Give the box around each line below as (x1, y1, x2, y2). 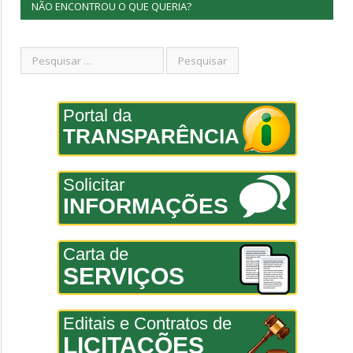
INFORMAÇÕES (62, 194, 229, 219)
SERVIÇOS (62, 263, 184, 290)
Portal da (62, 106, 132, 126)
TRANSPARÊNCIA (62, 124, 240, 149)
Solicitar (62, 175, 124, 195)
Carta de (62, 244, 128, 265)
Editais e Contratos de (62, 314, 232, 334)
